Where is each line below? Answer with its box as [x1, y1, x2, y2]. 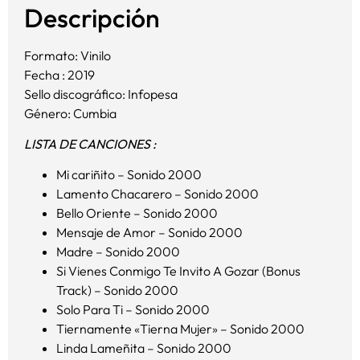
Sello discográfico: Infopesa [24, 85, 178, 102]
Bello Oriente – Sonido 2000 [56, 205, 218, 222]
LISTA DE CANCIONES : [24, 135, 156, 152]
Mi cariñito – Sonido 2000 [56, 166, 202, 183]
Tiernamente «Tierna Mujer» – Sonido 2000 [56, 321, 305, 337]
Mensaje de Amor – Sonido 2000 [56, 224, 243, 241]
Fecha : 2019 [24, 66, 95, 83]
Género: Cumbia [24, 104, 117, 121]
